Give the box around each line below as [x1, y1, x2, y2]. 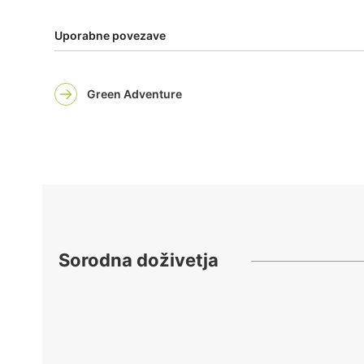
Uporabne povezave [54, 28, 167, 42]
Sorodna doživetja [58, 249, 219, 271]
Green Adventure [87, 87, 183, 101]
